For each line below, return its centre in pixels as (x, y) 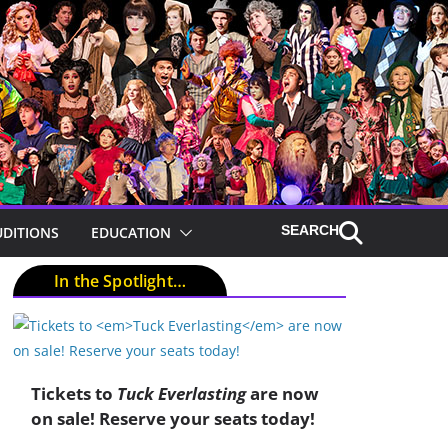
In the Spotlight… (120, 281)
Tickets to (74, 393)
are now (282, 393)
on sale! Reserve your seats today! (173, 418)
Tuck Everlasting (181, 393)
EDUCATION (131, 232)
